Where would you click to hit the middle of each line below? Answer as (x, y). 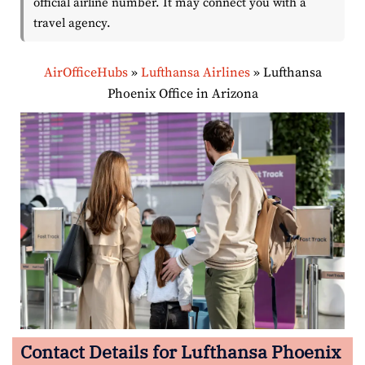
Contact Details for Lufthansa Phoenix (180, 351)
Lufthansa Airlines (195, 73)
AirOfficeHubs (86, 73)
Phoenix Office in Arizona (182, 94)
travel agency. (72, 24)
